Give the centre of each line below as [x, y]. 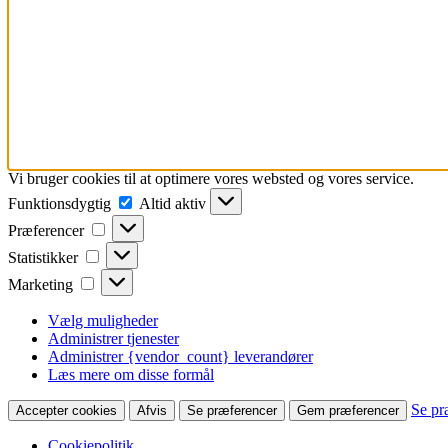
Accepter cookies [66, 410]
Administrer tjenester [113, 338]
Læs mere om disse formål [131, 374]
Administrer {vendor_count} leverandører [180, 356]
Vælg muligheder [103, 320]
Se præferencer [232, 410]
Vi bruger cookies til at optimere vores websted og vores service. [211, 178]
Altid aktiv [174, 203]
